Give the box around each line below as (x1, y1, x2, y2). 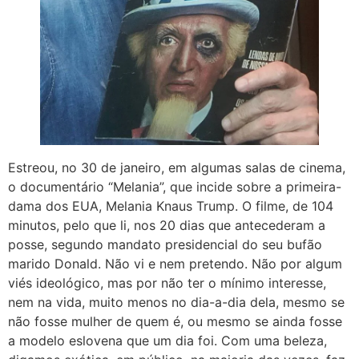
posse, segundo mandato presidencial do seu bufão (8, 236, 322, 252)
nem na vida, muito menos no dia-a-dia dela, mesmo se (8, 293, 345, 310)
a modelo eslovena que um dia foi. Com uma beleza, (8, 332, 327, 349)
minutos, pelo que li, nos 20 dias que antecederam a (8, 216, 325, 233)
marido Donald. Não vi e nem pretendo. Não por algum (8, 255, 342, 272)
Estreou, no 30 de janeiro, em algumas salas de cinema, (8, 159, 345, 175)
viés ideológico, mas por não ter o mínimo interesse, (8, 274, 326, 291)
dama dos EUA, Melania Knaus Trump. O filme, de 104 (8, 197, 333, 214)
